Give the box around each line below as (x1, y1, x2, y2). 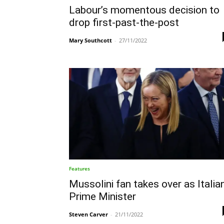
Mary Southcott (69, 36, 112, 44)
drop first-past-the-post (69, 16, 179, 29)
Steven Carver (69, 210, 108, 218)
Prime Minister (69, 190, 136, 202)
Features (69, 164, 90, 172)
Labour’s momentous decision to (69, 4, 219, 16)
